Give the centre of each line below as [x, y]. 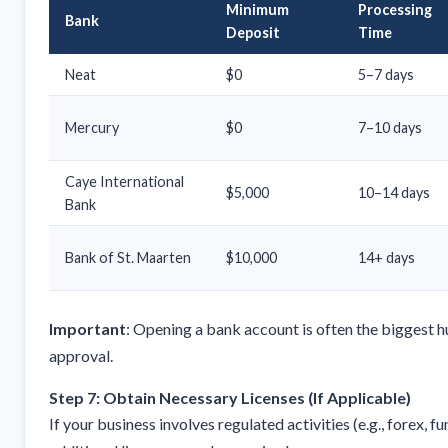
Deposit [253, 33]
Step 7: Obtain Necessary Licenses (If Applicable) [230, 398]
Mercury [92, 128]
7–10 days [390, 128]
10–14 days [394, 193]
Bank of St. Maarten [128, 258]
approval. [81, 356]
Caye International [124, 182]
